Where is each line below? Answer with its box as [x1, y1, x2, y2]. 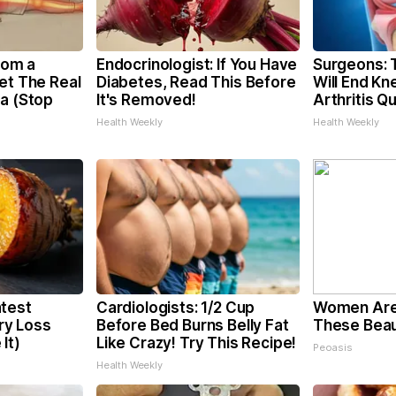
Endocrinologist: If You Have [96, 56, 298, 73]
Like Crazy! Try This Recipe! [96, 334, 297, 352]
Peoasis [313, 341, 353, 354]
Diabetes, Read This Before [96, 73, 296, 91]
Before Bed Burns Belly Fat [96, 316, 289, 334]
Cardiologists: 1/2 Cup [96, 299, 255, 316]
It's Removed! [96, 91, 196, 109]
